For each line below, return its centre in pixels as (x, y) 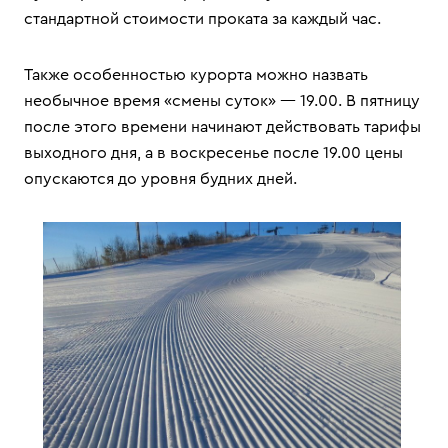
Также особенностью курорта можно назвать (196, 75)
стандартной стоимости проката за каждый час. (202, 19)
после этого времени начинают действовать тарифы (222, 127)
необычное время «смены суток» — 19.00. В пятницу (222, 101)
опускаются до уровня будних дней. (160, 179)
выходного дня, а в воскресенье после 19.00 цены (213, 153)
